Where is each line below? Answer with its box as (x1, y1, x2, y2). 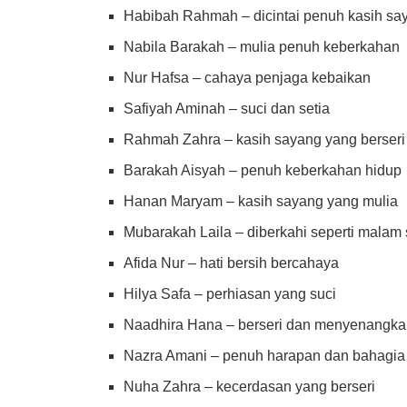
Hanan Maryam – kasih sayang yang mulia (124, 193, 399, 209)
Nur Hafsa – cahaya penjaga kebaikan (124, 69, 372, 85)
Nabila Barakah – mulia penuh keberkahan (124, 38, 401, 55)
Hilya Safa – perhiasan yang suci (124, 285, 337, 302)
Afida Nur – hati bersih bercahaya (124, 254, 340, 271)
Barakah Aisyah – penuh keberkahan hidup (124, 162, 402, 178)
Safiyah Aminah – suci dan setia (124, 100, 331, 116)
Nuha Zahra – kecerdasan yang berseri (124, 378, 376, 394)
